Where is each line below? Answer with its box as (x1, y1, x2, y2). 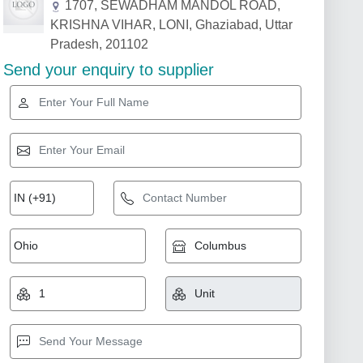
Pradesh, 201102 (50, 37, 148, 51)
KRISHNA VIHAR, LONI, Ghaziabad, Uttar (50, 18, 293, 32)
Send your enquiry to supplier (3, 61, 214, 79)
